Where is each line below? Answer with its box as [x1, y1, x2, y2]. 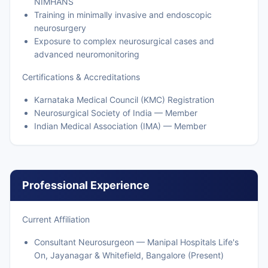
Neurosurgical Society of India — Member [34, 108, 197, 118]
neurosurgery [34, 23, 86, 33]
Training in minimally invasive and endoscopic [34, 10, 212, 20]
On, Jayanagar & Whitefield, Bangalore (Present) [34, 250, 224, 260]
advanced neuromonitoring [34, 49, 139, 59]
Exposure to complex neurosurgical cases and [34, 36, 214, 46]
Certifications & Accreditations [22, 72, 140, 82]
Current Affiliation [22, 214, 90, 224]
